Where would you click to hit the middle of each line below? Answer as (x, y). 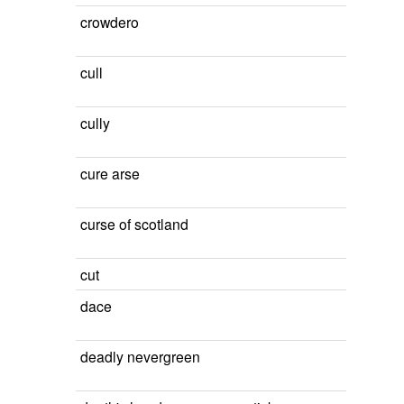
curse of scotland (134, 224)
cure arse (110, 173)
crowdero (110, 22)
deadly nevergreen (140, 356)
